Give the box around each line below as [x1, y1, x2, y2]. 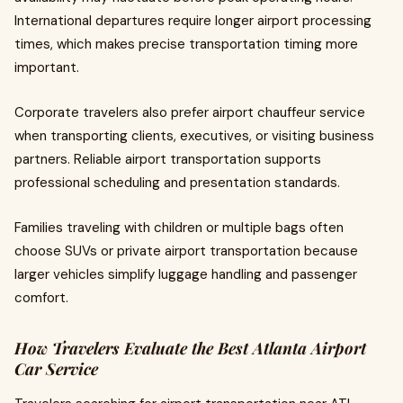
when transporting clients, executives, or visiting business [14, 127, 374, 145]
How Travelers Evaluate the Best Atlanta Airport [14, 337, 366, 359]
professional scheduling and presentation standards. [14, 174, 340, 192]
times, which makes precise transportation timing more [14, 35, 358, 53]
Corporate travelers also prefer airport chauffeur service [14, 103, 365, 121]
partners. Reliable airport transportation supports [14, 150, 321, 168]
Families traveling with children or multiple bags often [14, 219, 344, 237]
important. [14, 58, 79, 76]
